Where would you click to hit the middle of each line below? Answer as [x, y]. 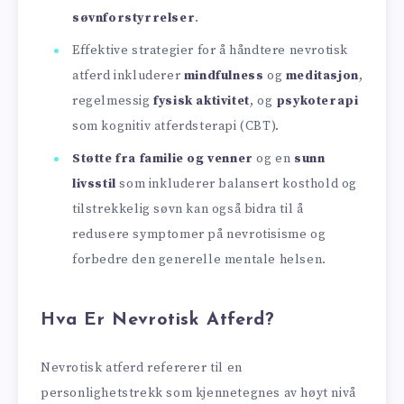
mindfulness [224, 76]
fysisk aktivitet [202, 101]
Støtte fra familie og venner [163, 159]
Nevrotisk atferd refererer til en [142, 368]
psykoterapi [317, 101]
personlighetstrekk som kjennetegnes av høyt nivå [198, 394]
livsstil [94, 184]
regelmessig [113, 101]
